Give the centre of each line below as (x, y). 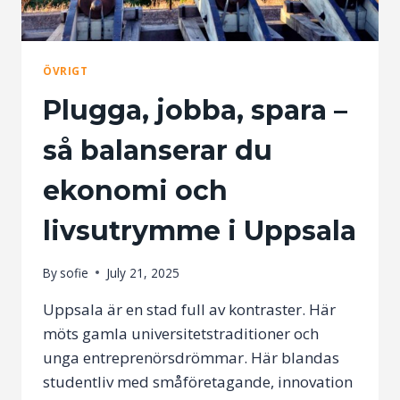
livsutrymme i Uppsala (200, 231)
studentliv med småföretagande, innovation (198, 381)
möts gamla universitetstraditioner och (181, 333)
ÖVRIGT (66, 71)
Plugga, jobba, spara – (195, 111)
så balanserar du (158, 151)
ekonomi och (135, 191)
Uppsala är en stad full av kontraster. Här (189, 309)
